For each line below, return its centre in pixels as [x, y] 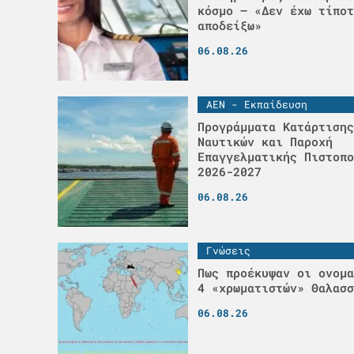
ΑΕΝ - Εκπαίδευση [256, 104]
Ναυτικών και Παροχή [265, 141]
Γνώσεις [228, 250]
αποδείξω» [229, 25]
